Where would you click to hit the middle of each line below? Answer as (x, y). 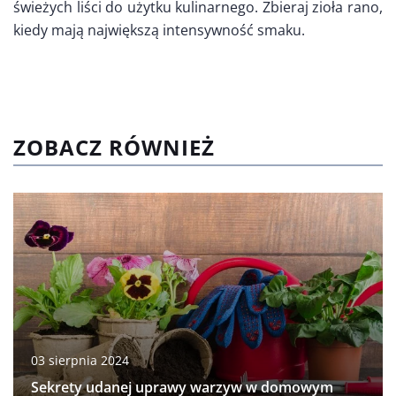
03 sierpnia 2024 (80, 360)
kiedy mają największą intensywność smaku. (159, 30)
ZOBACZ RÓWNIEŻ (114, 147)
